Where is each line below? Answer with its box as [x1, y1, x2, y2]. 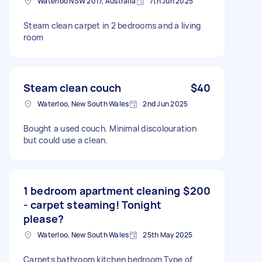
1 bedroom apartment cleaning [23, 183, 181, 198]
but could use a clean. [23, 134, 108, 146]
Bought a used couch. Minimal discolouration [23, 122, 196, 134]
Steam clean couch [23, 80, 122, 95]
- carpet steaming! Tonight [23, 197, 161, 212]
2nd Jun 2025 [143, 98, 188, 109]
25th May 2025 [143, 229, 193, 240]
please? [23, 211, 64, 226]
